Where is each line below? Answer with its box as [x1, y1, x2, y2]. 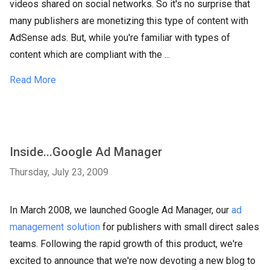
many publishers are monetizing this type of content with [10, 15, 248, 27]
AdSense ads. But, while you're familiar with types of [10, 32, 230, 43]
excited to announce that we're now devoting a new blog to [10, 255, 256, 266]
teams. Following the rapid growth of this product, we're [10, 238, 243, 250]
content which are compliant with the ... [10, 49, 170, 60]
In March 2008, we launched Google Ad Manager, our [10, 204, 231, 216]
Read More [10, 74, 56, 86]
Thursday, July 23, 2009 [10, 166, 108, 178]
